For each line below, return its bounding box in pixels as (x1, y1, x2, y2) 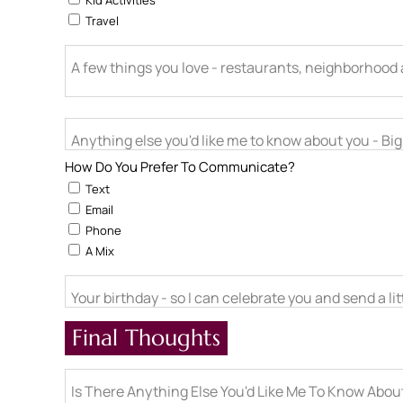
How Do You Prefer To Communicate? (65, 157, 295, 176)
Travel (83, 13, 119, 29)
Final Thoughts (72, 324, 220, 352)
